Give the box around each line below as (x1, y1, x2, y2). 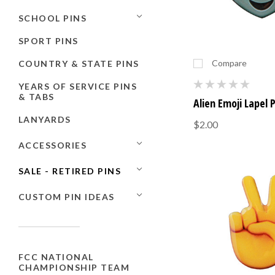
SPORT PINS (18, 35, 79, 46)
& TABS (18, 91, 55, 102)
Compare (212, 58, 247, 69)
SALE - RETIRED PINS (18, 165, 122, 176)
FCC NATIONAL (18, 251, 94, 262)
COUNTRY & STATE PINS (18, 58, 139, 69)
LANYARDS (18, 114, 71, 125)
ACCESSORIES (18, 139, 87, 150)
